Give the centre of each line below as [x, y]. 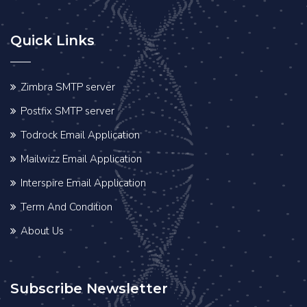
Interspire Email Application [83, 183]
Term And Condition [66, 207]
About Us [42, 231]
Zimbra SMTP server [68, 87]
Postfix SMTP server [67, 111]
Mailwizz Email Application [81, 159]
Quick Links [52, 40]
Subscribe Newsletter [89, 288]
